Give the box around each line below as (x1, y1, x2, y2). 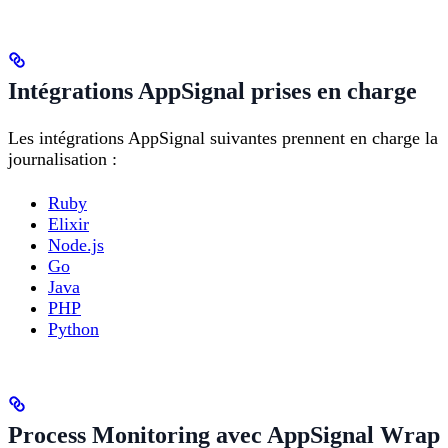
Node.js (48, 234, 104, 255)
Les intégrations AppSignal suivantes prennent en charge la (8, 128, 438, 149)
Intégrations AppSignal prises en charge (8, 77, 417, 104)
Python (48, 318, 99, 339)
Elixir (48, 213, 89, 234)
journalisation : (8, 149, 117, 170)
